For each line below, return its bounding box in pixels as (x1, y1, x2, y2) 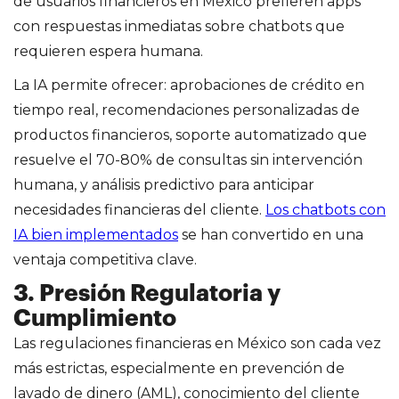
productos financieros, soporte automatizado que (13, 126, 367, 143)
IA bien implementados (13, 225, 178, 243)
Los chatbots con (265, 200, 386, 218)
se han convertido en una (178, 225, 363, 243)
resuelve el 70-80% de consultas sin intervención (13, 151, 362, 168)
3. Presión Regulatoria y (13, 281, 281, 305)
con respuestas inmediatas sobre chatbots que (13, 17, 345, 35)
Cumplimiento (13, 306, 176, 330)
